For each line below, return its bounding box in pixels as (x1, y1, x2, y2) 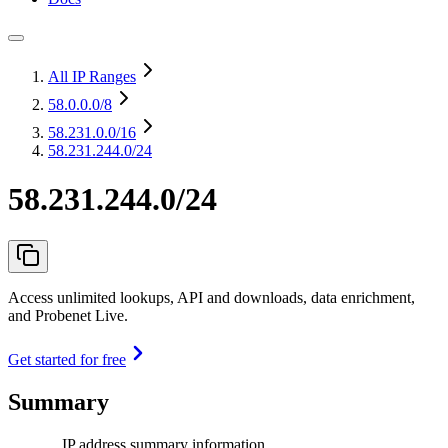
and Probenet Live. (8, 306, 128, 324)
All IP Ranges (48, 68, 136, 85)
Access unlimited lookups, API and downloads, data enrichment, (8, 288, 415, 306)
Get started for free (8, 350, 126, 368)
